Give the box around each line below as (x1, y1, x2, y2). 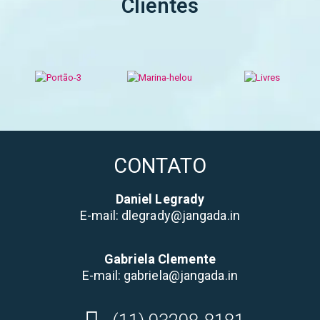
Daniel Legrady (115, 191, 205, 206)
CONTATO (114, 154, 206, 178)
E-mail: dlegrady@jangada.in (80, 208, 240, 223)
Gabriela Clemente (104, 251, 216, 266)
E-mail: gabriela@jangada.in (82, 268, 238, 283)
